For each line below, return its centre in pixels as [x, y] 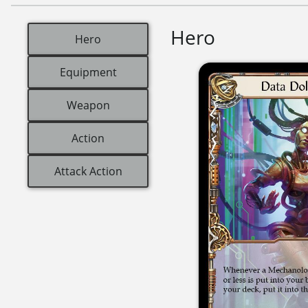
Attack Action [88, 171]
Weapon [88, 105]
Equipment [88, 72]
